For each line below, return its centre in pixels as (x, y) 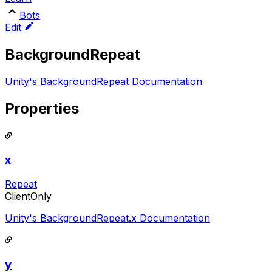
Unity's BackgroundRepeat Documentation (104, 81)
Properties (42, 108)
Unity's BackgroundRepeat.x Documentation (107, 218)
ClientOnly (28, 196)
